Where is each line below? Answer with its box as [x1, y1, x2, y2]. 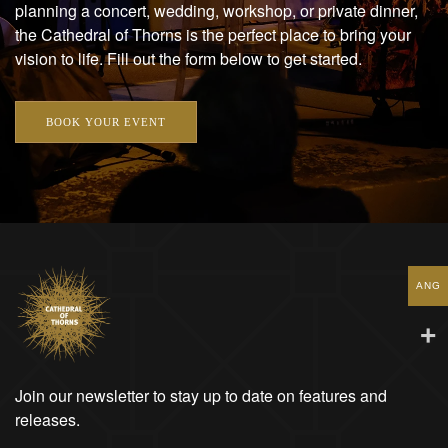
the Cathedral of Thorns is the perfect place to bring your [15, 23, 411, 47]
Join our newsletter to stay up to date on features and [15, 383, 387, 407]
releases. [15, 407, 80, 431]
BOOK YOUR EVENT [46, 116, 166, 129]
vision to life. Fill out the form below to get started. [15, 47, 362, 71]
